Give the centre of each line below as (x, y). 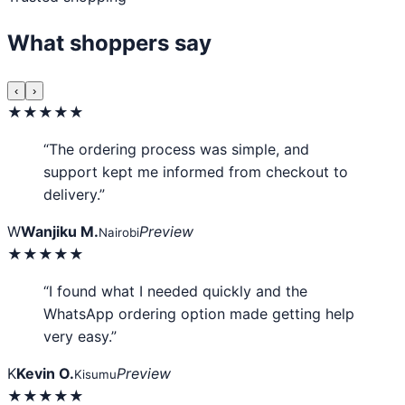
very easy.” (80, 336)
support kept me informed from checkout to (196, 172)
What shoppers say (109, 43)
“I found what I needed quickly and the (175, 291)
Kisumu (95, 374)
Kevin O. (45, 373)
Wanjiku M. (60, 231)
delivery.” (74, 194)
